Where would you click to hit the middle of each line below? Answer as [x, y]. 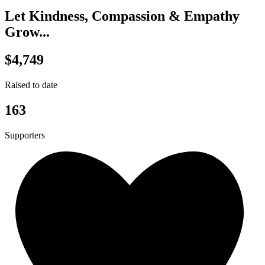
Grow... [27, 32]
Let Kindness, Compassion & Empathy [122, 16]
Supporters [25, 135]
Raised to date [31, 85]
